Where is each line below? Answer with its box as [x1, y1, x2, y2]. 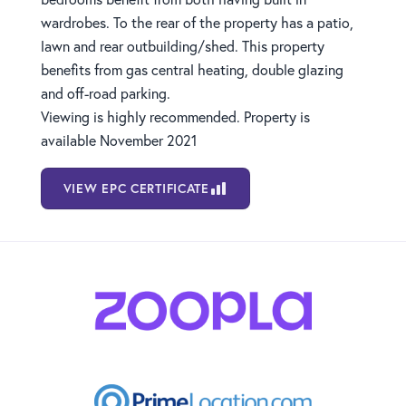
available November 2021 [40, 130, 197, 150]
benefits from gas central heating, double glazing [40, 60, 343, 80]
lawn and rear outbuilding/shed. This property [40, 36, 324, 56]
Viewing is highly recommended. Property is [40, 107, 310, 127]
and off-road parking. [40, 83, 170, 103]
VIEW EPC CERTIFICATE [63, 180, 209, 198]
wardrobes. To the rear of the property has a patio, [40, 13, 353, 33]
